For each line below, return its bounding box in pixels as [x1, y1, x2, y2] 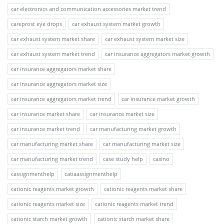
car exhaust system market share [11, 34, 95, 42]
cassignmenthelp [11, 169, 54, 177]
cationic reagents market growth [11, 184, 94, 192]
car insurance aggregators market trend [11, 94, 111, 102]
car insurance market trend [11, 124, 80, 132]
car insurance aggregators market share [11, 64, 111, 72]
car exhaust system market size [105, 34, 184, 42]
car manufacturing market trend [11, 154, 93, 162]
